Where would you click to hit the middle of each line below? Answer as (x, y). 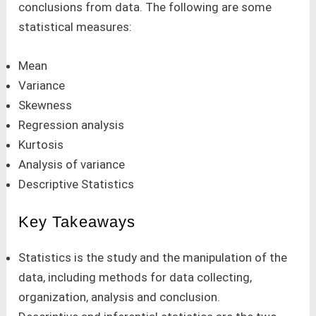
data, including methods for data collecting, (135, 277)
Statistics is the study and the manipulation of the (153, 257)
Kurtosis (41, 145)
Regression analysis (72, 125)
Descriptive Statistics (77, 184)
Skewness (45, 105)
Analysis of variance (72, 165)
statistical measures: (75, 27)
